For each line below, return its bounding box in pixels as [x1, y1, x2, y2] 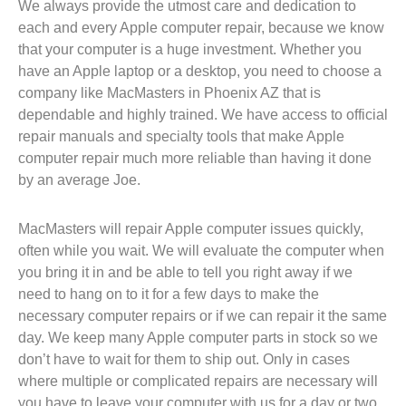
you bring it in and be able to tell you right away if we [18, 265, 353, 280]
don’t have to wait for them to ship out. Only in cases [18, 352, 350, 367]
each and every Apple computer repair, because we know [18, 20, 384, 35]
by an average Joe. [18, 172, 140, 188]
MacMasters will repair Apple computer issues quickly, [18, 221, 363, 237]
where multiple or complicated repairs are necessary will [18, 373, 378, 389]
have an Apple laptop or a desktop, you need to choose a [18, 63, 382, 79]
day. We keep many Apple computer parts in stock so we [18, 330, 378, 345]
